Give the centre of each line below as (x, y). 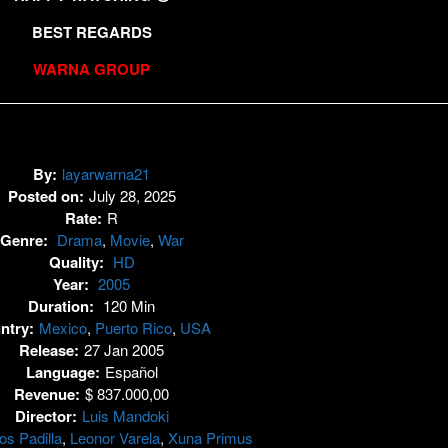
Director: (45, 416)
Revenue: (47, 394)
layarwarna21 (106, 174)
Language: (62, 372)
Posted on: (45, 196)
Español (131, 372)
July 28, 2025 (132, 196)
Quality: (78, 262)
